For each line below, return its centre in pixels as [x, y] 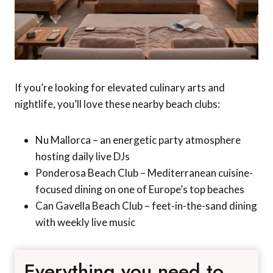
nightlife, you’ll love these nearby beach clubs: [117, 104]
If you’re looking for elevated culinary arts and [120, 88]
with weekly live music [85, 222]
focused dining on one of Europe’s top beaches [140, 190]
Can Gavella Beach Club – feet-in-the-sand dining [146, 206]
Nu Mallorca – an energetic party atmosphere [138, 140]
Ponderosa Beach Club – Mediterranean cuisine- [144, 173]
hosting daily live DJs [83, 157]
